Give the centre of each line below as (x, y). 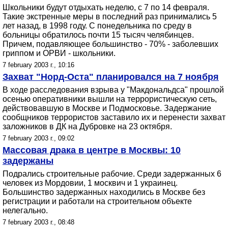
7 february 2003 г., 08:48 (38, 222)
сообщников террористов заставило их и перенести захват (114, 117)
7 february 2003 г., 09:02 (38, 138)
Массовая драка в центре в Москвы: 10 (92, 150)
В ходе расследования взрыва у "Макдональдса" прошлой (113, 90)
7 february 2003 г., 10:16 (38, 65)
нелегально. (25, 210)
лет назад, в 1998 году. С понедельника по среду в (97, 26)
